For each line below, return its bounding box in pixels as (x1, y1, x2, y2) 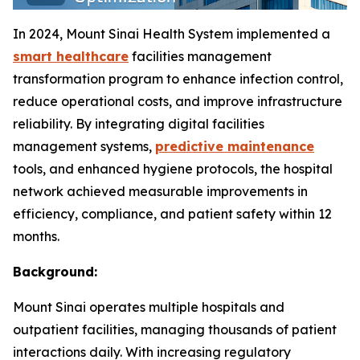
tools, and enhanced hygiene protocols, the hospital (13, 161, 333, 178)
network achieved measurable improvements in (13, 183, 308, 200)
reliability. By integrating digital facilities (13, 116, 264, 133)
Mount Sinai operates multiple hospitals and (13, 299, 284, 316)
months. (13, 228, 59, 245)
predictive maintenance (155, 138, 314, 155)
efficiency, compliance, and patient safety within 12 (13, 206, 332, 223)
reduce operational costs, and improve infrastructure (13, 93, 342, 110)
